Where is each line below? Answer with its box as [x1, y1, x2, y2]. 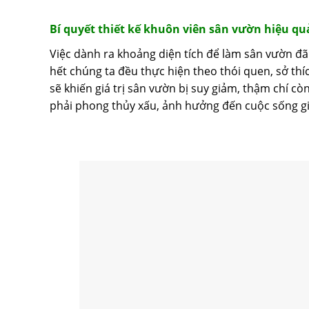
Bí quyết [50, 21, 98, 37]
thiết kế [98, 21, 143, 37]
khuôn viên [143, 21, 209, 37]
